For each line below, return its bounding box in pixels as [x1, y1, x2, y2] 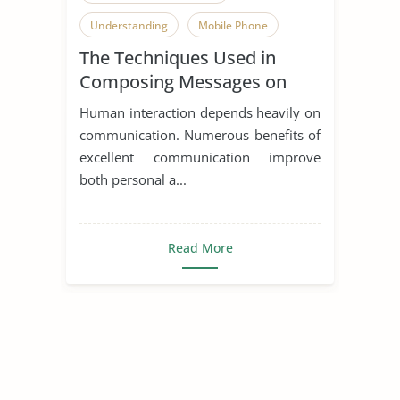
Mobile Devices [79, 93, 204, 118]
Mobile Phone [198, 17, 268, 33]
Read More [167, 238, 233, 256]
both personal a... [79, 170, 187, 188]
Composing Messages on [79, 69, 287, 94]
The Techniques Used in [79, 45, 276, 70]
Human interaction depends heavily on [79, 103, 321, 121]
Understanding [90, 17, 168, 33]
